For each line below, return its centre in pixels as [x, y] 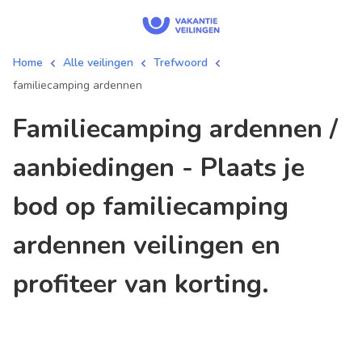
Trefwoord [181, 63]
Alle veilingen [98, 63]
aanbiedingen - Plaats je [159, 168]
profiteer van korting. [141, 284]
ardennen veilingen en [147, 245]
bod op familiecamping [151, 206]
